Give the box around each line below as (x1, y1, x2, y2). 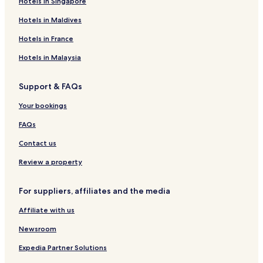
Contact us (19, 138, 56, 147)
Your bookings (19, 100, 67, 110)
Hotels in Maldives (19, 15, 82, 24)
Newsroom (19, 224, 56, 233)
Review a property (19, 157, 82, 166)
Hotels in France (19, 33, 73, 43)
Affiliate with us (19, 205, 75, 214)
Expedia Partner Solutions (19, 242, 107, 252)
